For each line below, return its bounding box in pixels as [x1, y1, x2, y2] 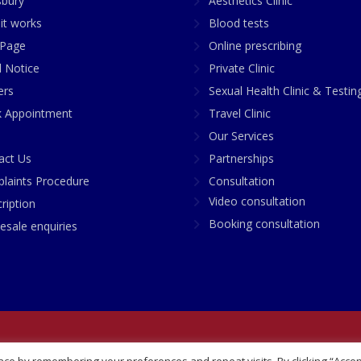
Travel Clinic [209, 106, 271, 122]
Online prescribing [209, 38, 301, 54]
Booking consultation [209, 216, 320, 232]
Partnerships [209, 151, 274, 167]
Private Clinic [209, 60, 275, 77]
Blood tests [209, 15, 269, 31]
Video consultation [209, 193, 305, 210]
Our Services [209, 128, 274, 144]
